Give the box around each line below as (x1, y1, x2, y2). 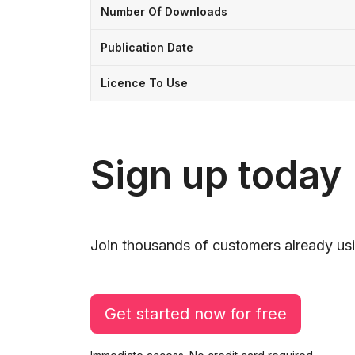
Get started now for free (105, 303, 287, 323)
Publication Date (101, 40, 193, 54)
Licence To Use (101, 75, 188, 90)
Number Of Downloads (101, 4, 227, 18)
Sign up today (90, 151, 342, 198)
